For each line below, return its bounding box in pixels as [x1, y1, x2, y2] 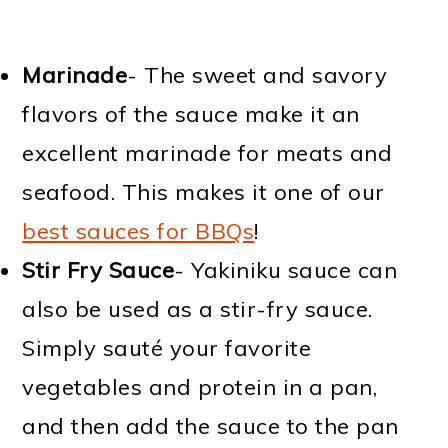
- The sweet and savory [127, 60, 388, 89]
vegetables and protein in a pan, [22, 372, 378, 401]
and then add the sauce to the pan [22, 411, 399, 440]
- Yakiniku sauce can [174, 255, 398, 284]
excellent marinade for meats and [22, 138, 393, 167]
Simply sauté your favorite [22, 333, 312, 362]
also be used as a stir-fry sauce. [22, 294, 373, 323]
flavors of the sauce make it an [22, 99, 360, 128]
